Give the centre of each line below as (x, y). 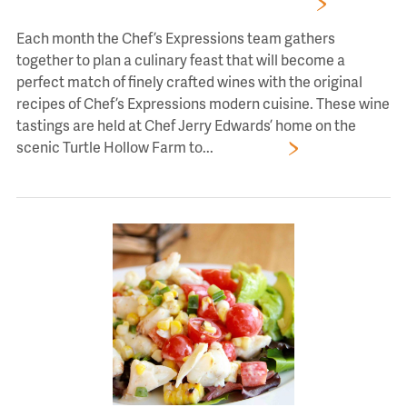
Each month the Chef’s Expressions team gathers (175, 38)
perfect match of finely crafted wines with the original (189, 81)
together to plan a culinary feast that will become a (180, 60)
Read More (248, 147)
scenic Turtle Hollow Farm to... (114, 147)
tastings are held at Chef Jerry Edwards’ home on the (186, 125)
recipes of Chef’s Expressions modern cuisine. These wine (203, 103)
